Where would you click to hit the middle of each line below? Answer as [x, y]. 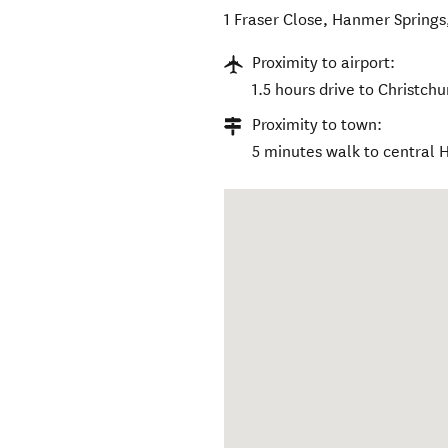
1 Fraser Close [274, 20]
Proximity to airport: [324, 63]
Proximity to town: [317, 125]
